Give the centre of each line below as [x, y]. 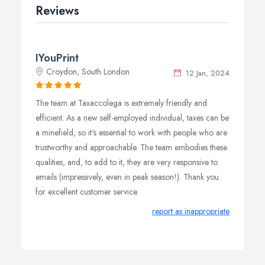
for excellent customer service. [87, 192]
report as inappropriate [191, 211]
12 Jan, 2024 [206, 73]
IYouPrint [57, 58]
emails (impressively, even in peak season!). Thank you [127, 177]
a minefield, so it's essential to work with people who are [131, 132]
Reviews [57, 11]
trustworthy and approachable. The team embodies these [131, 147]
